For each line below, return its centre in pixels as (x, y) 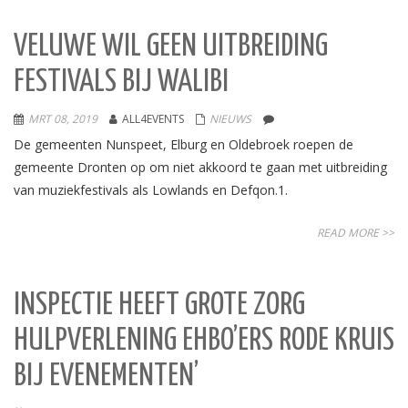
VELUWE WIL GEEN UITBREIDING (171, 47)
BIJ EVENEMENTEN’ (106, 377)
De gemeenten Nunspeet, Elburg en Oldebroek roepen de (184, 144)
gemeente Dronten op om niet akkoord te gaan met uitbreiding (200, 167)
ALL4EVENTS (153, 119)
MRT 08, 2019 (63, 119)
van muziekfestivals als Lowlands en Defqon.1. (151, 190)
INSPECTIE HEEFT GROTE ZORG (159, 306)
